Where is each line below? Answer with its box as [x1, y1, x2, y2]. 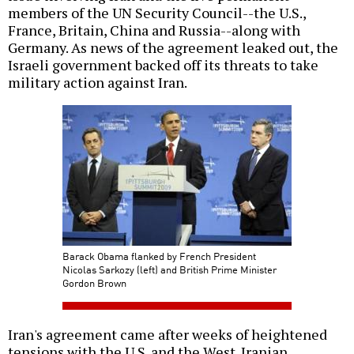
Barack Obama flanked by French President [62, 248, 256, 264]
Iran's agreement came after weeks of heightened [8, 325, 327, 345]
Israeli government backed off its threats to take [8, 55, 318, 75]
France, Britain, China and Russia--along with [8, 21, 300, 40]
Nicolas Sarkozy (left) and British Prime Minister [62, 262, 277, 277]
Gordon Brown [62, 275, 126, 291]
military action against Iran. [8, 73, 187, 92]
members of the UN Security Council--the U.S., [8, 3, 306, 23]
